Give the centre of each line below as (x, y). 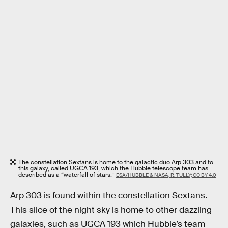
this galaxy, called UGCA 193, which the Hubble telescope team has (113, 169)
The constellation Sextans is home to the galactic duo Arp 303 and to (116, 163)
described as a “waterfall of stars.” (66, 175)
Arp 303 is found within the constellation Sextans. (109, 196)
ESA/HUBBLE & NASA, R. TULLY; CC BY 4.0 (166, 175)
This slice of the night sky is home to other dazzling (111, 210)
